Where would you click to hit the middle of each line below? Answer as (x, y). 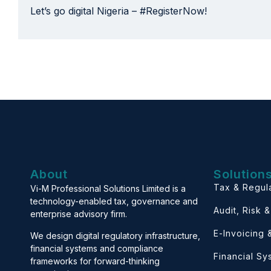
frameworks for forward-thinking (95, 261)
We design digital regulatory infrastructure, (115, 235)
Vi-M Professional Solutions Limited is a (108, 189)
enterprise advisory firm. (79, 214)
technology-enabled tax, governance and (114, 201)
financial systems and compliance (97, 248)
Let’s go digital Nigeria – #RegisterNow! (119, 11)
